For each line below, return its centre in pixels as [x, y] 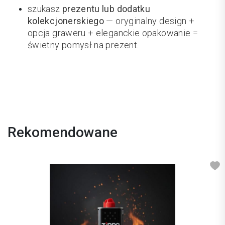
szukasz [45, 9]
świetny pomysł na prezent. [83, 45]
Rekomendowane [63, 133]
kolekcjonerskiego [66, 21]
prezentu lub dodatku [106, 9]
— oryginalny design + [149, 21]
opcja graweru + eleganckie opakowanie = [113, 33]
